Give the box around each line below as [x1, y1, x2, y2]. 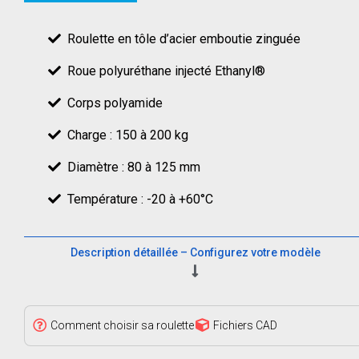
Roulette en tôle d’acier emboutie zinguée [60, 30, 301, 46]
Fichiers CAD [212, 318, 277, 332]
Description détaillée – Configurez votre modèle [71, 245, 321, 259]
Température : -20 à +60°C [60, 191, 213, 207]
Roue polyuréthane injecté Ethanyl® [60, 63, 265, 79]
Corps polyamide [60, 95, 163, 111]
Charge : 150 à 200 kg [60, 127, 188, 143]
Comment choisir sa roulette [50, 318, 194, 332]
